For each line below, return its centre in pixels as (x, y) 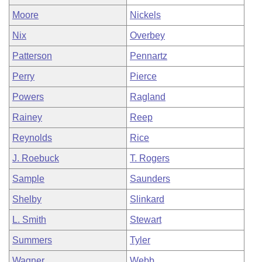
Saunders (150, 179)
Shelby (27, 199)
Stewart (146, 220)
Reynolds (32, 138)
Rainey (27, 117)
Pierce (143, 76)
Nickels (145, 15)
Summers (32, 240)
